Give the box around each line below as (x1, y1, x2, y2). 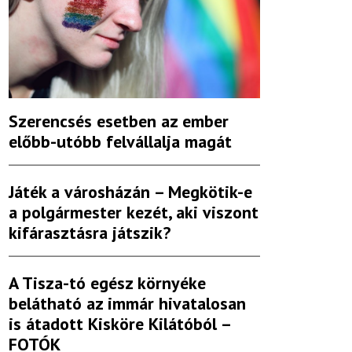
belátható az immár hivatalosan (9, 292, 246, 315)
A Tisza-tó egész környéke (9, 272, 206, 295)
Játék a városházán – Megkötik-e (9, 181, 252, 203)
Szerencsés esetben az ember (9, 110, 229, 133)
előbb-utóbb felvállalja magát (9, 130, 232, 153)
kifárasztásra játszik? (9, 222, 170, 244)
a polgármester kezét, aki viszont (9, 201, 258, 224)
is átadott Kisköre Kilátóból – (9, 313, 230, 335)
